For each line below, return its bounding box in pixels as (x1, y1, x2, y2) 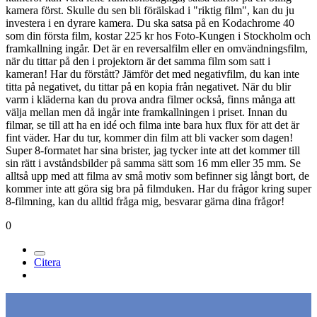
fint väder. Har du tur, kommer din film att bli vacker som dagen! (6, 131, 293, 144)
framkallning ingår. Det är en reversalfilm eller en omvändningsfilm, (6, 42, 308, 54)
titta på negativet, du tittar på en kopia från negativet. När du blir (6, 80, 291, 93)
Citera (34, 255, 61, 268)
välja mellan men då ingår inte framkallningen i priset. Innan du (6, 105, 287, 118)
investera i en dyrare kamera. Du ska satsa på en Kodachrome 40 (6, 16, 294, 29)
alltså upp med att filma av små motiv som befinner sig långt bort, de (6, 169, 309, 182)
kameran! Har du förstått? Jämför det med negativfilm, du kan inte (6, 67, 299, 80)
